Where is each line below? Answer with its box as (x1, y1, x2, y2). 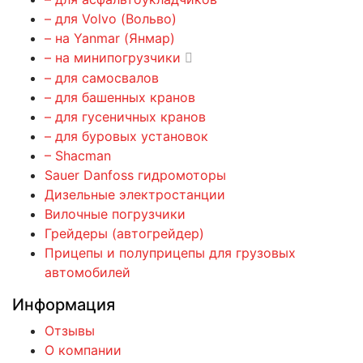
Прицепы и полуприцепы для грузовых (45, 244, 296, 261)
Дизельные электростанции (45, 186, 225, 203)
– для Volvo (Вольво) (45, 10, 177, 27)
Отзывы (45, 322, 95, 339)
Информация (12, 294, 115, 314)
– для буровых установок (45, 127, 208, 144)
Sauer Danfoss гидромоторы (45, 166, 226, 183)
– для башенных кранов (45, 88, 195, 105)
